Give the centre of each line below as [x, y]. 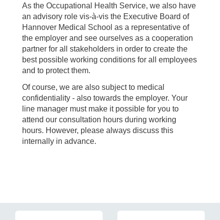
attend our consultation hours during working [99, 120]
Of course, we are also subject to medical [93, 87]
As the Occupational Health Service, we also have [109, 6]
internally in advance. [59, 141]
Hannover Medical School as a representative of [106, 27]
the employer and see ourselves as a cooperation [108, 38]
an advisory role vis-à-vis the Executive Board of [106, 17]
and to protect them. [56, 71]
